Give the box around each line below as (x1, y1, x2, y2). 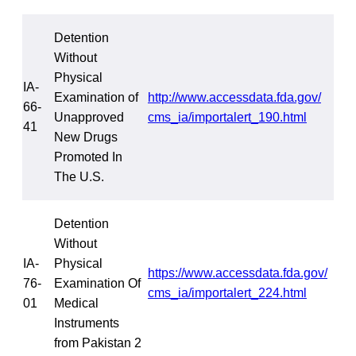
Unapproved (54, 110, 124, 124)
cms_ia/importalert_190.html (148, 110, 307, 124)
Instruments (54, 315, 119, 330)
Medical (54, 296, 99, 310)
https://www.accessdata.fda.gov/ (148, 265, 327, 280)
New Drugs (54, 130, 118, 144)
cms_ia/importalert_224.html (148, 285, 307, 300)
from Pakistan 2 (54, 335, 141, 350)
